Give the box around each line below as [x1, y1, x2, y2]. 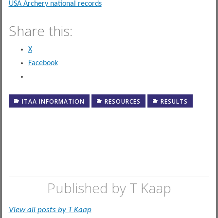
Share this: [8, 21, 73, 40]
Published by [47, 178, 129, 197]
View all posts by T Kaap [8, 205, 91, 214]
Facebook [28, 59, 58, 68]
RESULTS [160, 97, 188, 106]
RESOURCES [104, 97, 141, 106]
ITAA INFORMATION [21, 97, 85, 106]
